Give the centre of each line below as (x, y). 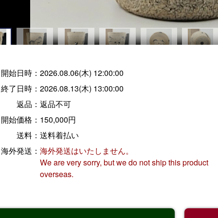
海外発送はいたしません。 (86, 150)
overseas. (56, 174)
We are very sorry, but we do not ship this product (124, 162)
